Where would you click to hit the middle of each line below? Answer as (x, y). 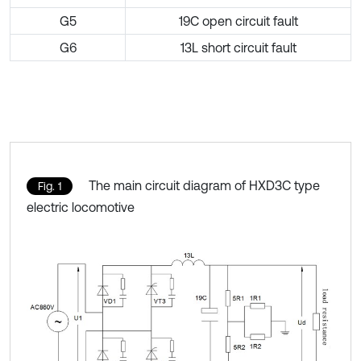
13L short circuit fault (238, 47)
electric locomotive (81, 207)
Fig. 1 (50, 186)
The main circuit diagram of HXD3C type (204, 185)
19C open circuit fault (238, 21)
